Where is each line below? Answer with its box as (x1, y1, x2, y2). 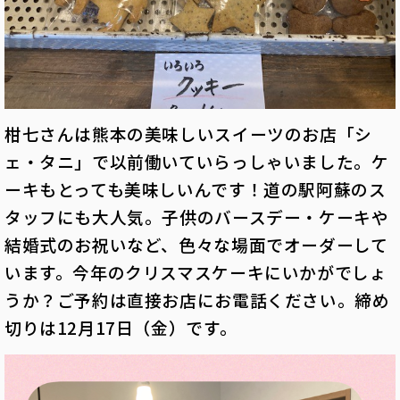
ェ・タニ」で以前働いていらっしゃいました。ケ (4, 148, 389, 173)
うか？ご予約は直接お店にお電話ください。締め (4, 287, 390, 312)
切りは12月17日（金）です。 (4, 314, 237, 339)
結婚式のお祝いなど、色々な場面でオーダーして (4, 231, 388, 256)
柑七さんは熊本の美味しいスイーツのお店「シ (4, 121, 372, 146)
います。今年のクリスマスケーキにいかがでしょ (4, 259, 387, 284)
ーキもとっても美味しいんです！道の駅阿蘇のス (4, 176, 387, 201)
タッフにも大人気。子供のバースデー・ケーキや (4, 204, 389, 229)
